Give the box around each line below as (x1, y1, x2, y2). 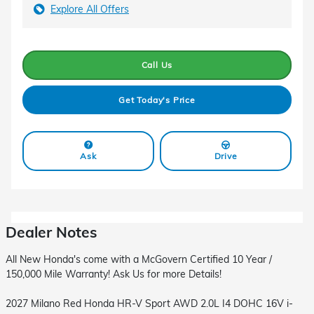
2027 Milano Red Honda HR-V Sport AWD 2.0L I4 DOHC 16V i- (6, 296, 293, 310)
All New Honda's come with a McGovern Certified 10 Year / (6, 252, 272, 266)
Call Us (141, 60, 173, 71)
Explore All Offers (50, 3, 129, 15)
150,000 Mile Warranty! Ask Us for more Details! (6, 267, 221, 280)
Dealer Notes (6, 222, 97, 241)
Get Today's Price (118, 94, 196, 105)
